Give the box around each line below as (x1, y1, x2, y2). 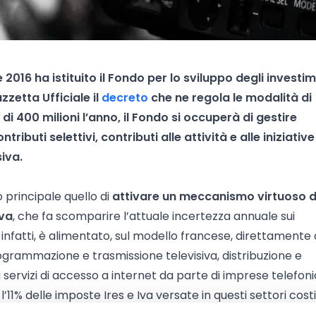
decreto (102, 90, 148, 106)
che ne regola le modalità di (148, 90, 312, 106)
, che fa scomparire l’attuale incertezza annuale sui (13, 208, 295, 224)
